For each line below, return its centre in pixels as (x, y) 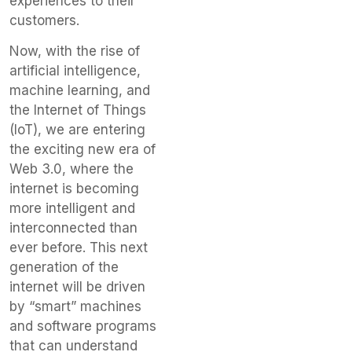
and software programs (83, 326)
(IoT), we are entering (77, 130)
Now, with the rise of (75, 51)
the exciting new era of (82, 150)
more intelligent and (72, 209)
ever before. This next (79, 248)
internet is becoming (74, 189)
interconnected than (73, 228)
